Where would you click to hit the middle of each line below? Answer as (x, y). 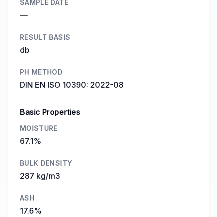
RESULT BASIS (45, 37)
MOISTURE (39, 128)
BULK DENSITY (46, 163)
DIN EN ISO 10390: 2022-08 (72, 85)
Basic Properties (50, 112)
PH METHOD (41, 72)
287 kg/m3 (40, 176)
